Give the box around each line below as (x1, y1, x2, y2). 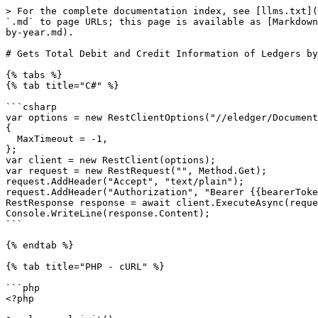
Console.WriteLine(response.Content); (6, 208, 210, 219)
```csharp (6, 102, 57, 112)
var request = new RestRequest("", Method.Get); (6, 165, 267, 176)
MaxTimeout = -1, (6, 133, 17, 144)
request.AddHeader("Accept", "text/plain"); (6, 176, 244, 187)
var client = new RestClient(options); (6, 155, 216, 165)
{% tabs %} (6, 70, 62, 80)
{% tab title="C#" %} (6, 80, 119, 91)
